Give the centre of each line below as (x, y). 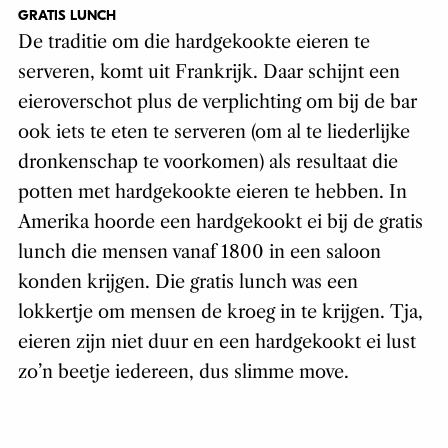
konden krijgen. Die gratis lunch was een (187, 281)
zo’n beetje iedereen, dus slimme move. (183, 371)
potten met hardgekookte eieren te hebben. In (212, 191)
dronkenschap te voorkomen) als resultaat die (207, 161)
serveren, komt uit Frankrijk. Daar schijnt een (208, 71)
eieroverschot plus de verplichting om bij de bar (217, 101)
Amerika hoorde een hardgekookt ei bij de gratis (220, 221)
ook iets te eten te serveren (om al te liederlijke (213, 131)
